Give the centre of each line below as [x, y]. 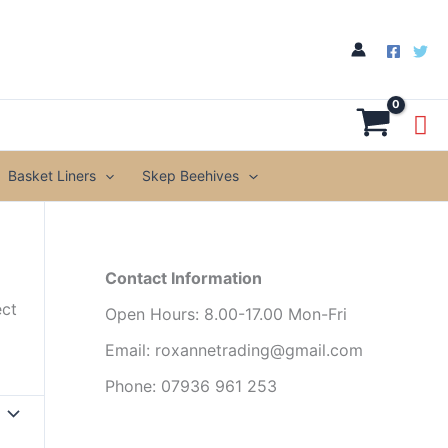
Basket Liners [52, 175]
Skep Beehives [191, 175]
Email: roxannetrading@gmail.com [233, 350]
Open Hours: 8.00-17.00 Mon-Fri [225, 314]
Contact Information [183, 278]
